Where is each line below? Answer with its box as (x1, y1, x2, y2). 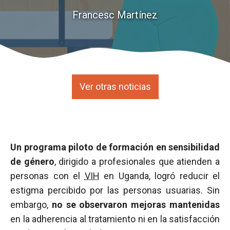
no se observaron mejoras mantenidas (51, 199, 220, 210)
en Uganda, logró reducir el (99, 170, 220, 181)
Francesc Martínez (72, 9, 158, 21)
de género (10, 156, 54, 167)
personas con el (10, 170, 85, 181)
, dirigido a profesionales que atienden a (54, 156, 220, 167)
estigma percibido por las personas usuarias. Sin (10, 185, 220, 196)
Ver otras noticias (79, 81, 151, 92)
